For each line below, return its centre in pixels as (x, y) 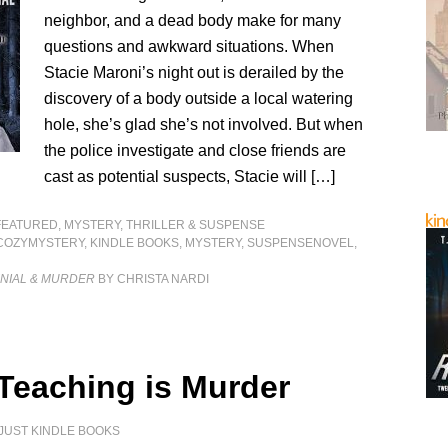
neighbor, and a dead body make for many (193, 20)
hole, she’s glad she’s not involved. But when (204, 124)
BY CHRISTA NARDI (152, 279)
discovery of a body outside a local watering (199, 98)
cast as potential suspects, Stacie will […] (190, 176)
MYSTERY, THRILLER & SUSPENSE (165, 225)
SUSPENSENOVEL (301, 243)
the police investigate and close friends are (195, 150)
